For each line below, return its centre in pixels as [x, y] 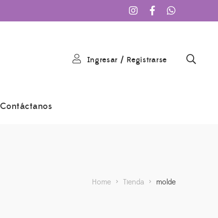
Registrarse [147, 60]
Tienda [134, 182]
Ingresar [102, 60]
